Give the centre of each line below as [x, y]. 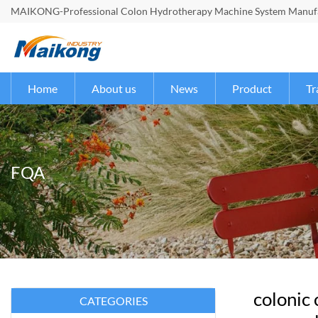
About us [114, 88]
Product [252, 88]
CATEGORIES [113, 301]
